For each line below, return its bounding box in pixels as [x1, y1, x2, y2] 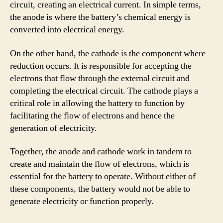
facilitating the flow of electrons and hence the [10, 110, 175, 121]
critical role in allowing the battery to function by [10, 97, 185, 109]
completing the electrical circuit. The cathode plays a [10, 85, 198, 97]
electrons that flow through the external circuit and [10, 72, 190, 84]
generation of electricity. [10, 122, 97, 134]
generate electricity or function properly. [10, 196, 154, 207]
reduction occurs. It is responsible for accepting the [10, 60, 192, 72]
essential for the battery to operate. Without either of [10, 171, 196, 182]
